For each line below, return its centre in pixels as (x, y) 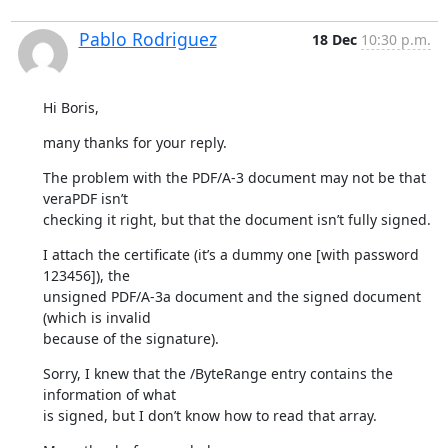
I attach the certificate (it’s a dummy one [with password (230, 254)
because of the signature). (130, 338)
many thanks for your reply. (134, 142)
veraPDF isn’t (85, 198)
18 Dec (334, 39)
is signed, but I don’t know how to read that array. (209, 415)
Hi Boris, (70, 107)
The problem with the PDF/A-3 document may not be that (234, 177)
